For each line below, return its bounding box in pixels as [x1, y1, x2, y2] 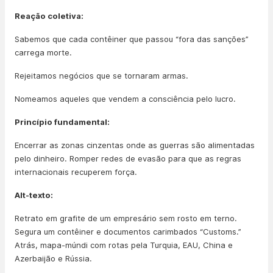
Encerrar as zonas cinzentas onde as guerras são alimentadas [15, 140, 255, 150]
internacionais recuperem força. [15, 167, 137, 177]
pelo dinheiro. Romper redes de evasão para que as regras [15, 154, 241, 163]
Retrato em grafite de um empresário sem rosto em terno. [15, 213, 237, 223]
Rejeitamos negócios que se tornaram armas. [15, 71, 188, 80]
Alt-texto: [15, 190, 53, 200]
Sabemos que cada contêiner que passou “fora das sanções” [15, 34, 249, 44]
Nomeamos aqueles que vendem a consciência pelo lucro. [15, 94, 236, 104]
